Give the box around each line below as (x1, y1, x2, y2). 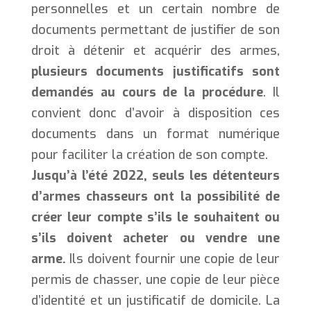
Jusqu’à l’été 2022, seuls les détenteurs (31, 167, 280, 184)
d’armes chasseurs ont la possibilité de (31, 187, 280, 205)
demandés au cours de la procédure (31, 83, 264, 101)
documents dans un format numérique (31, 125, 280, 142)
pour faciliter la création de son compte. (31, 146, 268, 163)
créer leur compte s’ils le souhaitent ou (31, 208, 280, 226)
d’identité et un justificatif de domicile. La (31, 292, 280, 309)
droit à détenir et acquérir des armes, (31, 42, 280, 59)
